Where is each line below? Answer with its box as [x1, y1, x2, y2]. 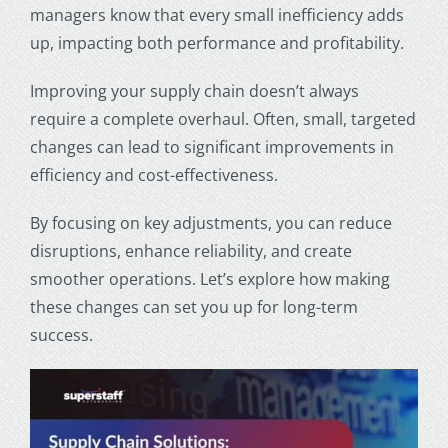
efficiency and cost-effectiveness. [29, 163, 278, 186]
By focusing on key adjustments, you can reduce [29, 211, 392, 234]
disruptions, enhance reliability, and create [29, 239, 352, 262]
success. [29, 323, 93, 346]
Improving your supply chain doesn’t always [29, 79, 359, 102]
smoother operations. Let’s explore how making [29, 267, 390, 290]
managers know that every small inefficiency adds [29, 3, 404, 26]
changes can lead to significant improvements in [29, 135, 394, 158]
